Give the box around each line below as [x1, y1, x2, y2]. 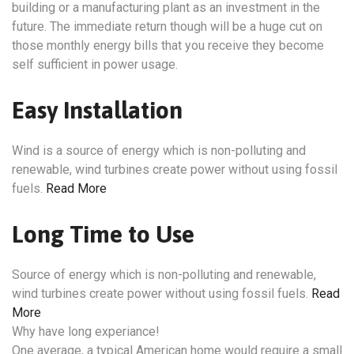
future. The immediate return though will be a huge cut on [12, 19, 322, 35]
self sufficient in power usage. [12, 57, 178, 73]
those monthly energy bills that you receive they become [12, 38, 324, 54]
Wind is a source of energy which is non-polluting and [12, 143, 306, 159]
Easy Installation [12, 96, 183, 124]
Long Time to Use [12, 220, 194, 248]
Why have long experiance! [12, 324, 160, 340]
